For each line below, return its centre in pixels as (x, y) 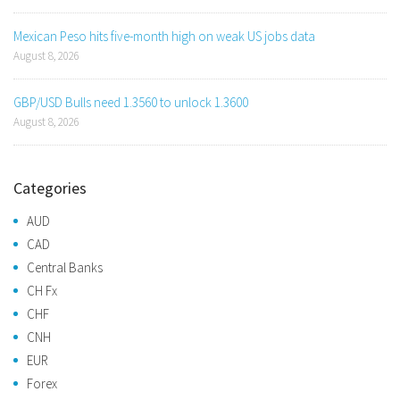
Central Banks (65, 268)
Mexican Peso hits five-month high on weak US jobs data (164, 37)
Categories (50, 188)
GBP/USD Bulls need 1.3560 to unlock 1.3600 (131, 103)
